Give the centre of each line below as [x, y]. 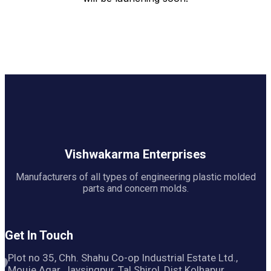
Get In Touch [39, 236]
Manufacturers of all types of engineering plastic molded [135, 177]
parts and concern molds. [135, 189]
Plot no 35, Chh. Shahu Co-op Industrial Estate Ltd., [123, 258]
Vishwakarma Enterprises [135, 155]
